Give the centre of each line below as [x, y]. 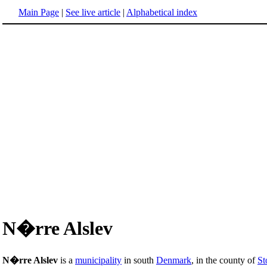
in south [139, 260]
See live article [93, 12]
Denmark [174, 260]
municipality [98, 260]
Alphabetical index [162, 12]
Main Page [39, 12]
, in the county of [224, 260]
